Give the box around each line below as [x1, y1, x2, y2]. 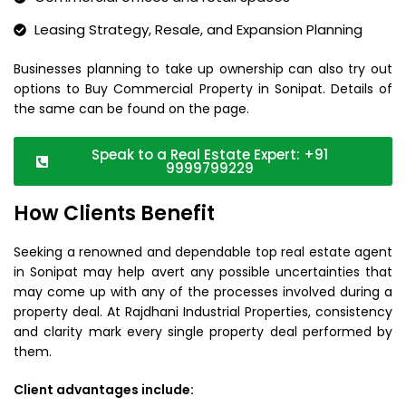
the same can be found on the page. [14, 100, 249, 118]
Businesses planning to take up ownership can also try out [14, 60, 392, 78]
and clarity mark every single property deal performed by [14, 323, 392, 341]
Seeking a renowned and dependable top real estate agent [14, 243, 392, 261]
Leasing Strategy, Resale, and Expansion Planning [34, 20, 362, 39]
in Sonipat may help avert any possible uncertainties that [14, 263, 392, 281]
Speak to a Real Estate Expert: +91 [92, 145, 328, 164]
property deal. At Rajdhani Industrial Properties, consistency [14, 303, 392, 321]
